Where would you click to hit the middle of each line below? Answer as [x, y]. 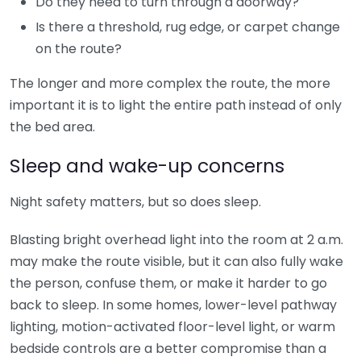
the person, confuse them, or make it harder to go [168, 283]
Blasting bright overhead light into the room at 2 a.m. [176, 239]
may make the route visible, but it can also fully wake [176, 261]
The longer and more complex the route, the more [170, 83]
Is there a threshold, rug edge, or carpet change [188, 27]
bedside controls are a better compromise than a [168, 348]
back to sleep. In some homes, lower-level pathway [173, 305]
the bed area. [52, 127]
